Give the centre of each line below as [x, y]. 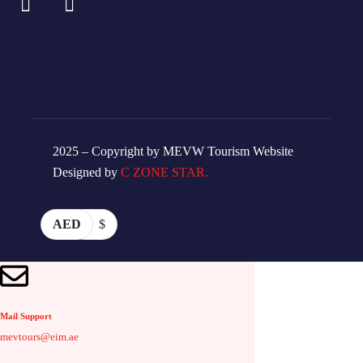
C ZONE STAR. [164, 173]
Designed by [87, 173]
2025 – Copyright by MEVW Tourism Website [173, 152]
